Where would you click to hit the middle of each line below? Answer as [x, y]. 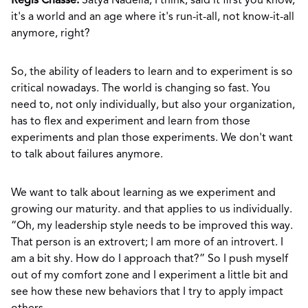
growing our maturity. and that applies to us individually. [152, 210]
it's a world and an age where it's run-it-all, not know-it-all [153, 17]
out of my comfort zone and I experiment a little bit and [150, 276]
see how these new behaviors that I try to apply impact [147, 292]
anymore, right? [51, 34]
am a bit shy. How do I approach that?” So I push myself [150, 259]
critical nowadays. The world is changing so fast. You [141, 89]
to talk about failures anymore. [87, 155]
